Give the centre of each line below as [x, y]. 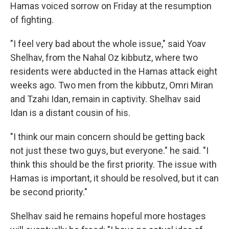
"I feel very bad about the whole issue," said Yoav [108, 44]
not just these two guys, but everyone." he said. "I [109, 151]
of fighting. [32, 20]
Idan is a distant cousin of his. [70, 113]
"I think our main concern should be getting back [108, 137]
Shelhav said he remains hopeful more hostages [108, 216]
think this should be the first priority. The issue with [113, 164]
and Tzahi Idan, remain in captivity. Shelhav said [105, 99]
